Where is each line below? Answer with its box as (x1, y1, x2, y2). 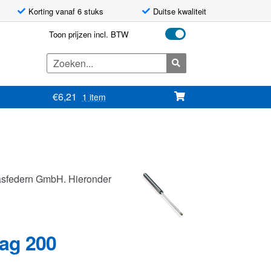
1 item (82, 91, 106, 103)
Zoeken (45, 53, 75, 65)
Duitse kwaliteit (152, 5, 206, 17)
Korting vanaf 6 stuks (28, 5, 103, 17)
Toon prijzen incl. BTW (48, 28, 129, 40)
